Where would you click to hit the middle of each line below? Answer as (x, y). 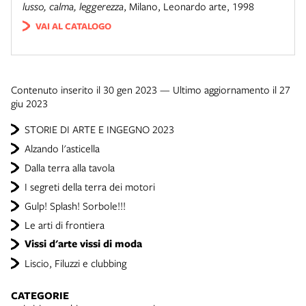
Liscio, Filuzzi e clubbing (75, 263)
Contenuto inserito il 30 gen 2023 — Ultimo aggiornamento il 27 (151, 89)
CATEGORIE (40, 295)
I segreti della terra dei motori (90, 186)
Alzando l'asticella (62, 148)
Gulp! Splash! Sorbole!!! (75, 206)
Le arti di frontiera (65, 225)
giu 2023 (29, 103)
